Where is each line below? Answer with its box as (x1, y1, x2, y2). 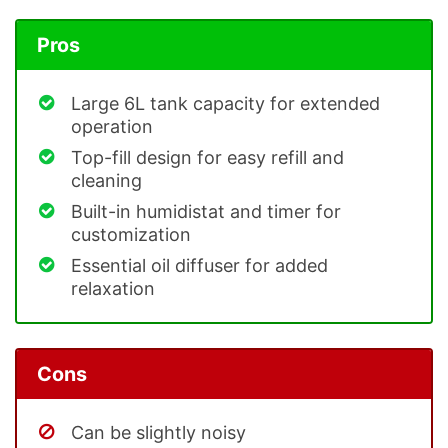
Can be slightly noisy (71, 421, 246, 443)
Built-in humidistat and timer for (71, 201, 341, 223)
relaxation (71, 278, 155, 300)
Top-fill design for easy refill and (71, 147, 344, 169)
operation (71, 116, 153, 138)
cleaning (71, 170, 142, 192)
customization (71, 224, 191, 246)
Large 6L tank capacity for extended (71, 93, 380, 115)
